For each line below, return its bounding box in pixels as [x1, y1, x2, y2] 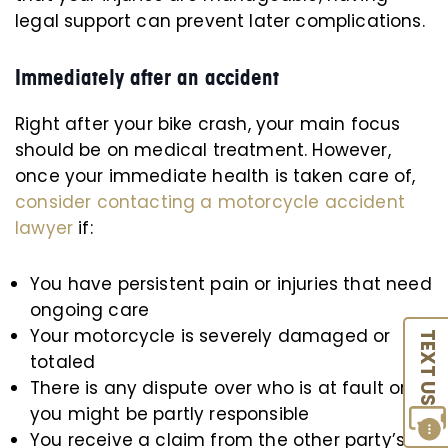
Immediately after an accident [15, 64, 279, 91]
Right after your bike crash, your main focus [15, 112, 401, 136]
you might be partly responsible [30, 402, 310, 426]
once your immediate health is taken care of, [15, 164, 416, 188]
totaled [30, 350, 96, 374]
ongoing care [30, 298, 150, 322]
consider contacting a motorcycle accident [15, 190, 405, 214]
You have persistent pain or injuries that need [30, 272, 432, 296]
